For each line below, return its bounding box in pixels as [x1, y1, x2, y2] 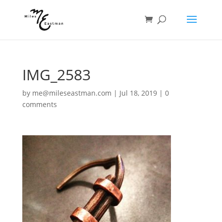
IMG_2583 [22, 64, 91, 85]
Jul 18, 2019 [119, 88, 157, 98]
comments [22, 100, 57, 109]
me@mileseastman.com [32, 88, 111, 98]
